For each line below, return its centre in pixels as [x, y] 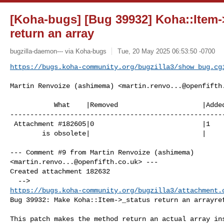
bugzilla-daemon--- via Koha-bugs [58, 51]
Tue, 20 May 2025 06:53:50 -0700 [166, 51]
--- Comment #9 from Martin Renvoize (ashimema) [104, 152]
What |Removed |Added [32, 105]
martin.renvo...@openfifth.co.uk [76, 162]
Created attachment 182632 [60, 171]
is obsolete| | [26, 133]
